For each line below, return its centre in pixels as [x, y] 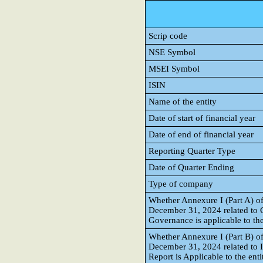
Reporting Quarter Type [192, 151]
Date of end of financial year [201, 134]
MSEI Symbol [174, 69]
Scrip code [168, 36]
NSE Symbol [172, 52]
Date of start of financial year [202, 118]
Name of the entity [183, 102]
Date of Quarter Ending [191, 167]
